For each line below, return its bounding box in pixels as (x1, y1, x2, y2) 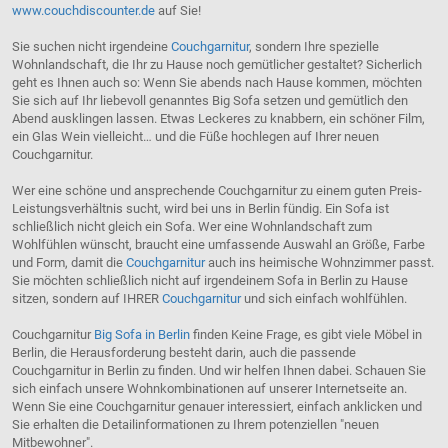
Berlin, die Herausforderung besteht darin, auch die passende (11, 345, 356, 361)
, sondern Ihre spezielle (248, 39, 379, 55)
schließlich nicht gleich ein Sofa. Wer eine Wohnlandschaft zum (11, 219, 372, 235)
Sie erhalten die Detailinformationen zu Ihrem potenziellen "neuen (11, 417, 379, 433)
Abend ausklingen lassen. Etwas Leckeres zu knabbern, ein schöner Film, (11, 111, 425, 127)
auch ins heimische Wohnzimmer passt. (204, 255, 434, 271)
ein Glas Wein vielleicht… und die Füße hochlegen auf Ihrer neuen (11, 129, 379, 145)
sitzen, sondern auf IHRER (11, 291, 162, 307)
